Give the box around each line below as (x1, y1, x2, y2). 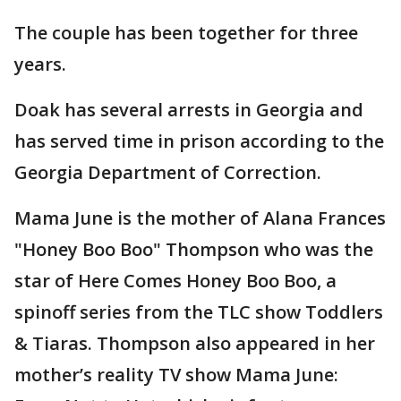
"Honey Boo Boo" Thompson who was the (14, 237, 373, 262)
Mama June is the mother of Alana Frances (14, 206, 386, 231)
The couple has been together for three (14, 21, 358, 46)
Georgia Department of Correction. (14, 160, 321, 185)
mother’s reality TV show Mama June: (14, 363, 338, 388)
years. (14, 52, 66, 77)
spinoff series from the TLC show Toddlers (14, 300, 383, 325)
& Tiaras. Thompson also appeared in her (14, 331, 375, 356)
